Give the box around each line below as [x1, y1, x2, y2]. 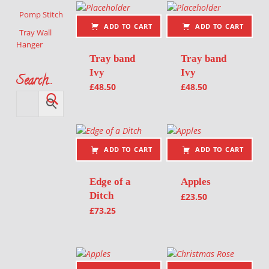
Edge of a [89, 176, 131, 188]
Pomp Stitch [19, 8, 64, 20]
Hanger [16, 39, 43, 50]
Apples [181, 176, 211, 188]
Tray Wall [19, 27, 52, 38]
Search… [16, 72, 52, 92]
